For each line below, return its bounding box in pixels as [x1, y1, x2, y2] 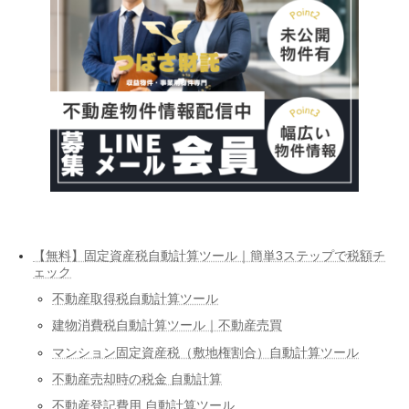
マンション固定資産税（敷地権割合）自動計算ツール [52, 344, 359, 360]
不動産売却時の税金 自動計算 [52, 371, 222, 386]
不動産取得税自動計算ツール [52, 291, 218, 307]
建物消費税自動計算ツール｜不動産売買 [52, 318, 282, 333]
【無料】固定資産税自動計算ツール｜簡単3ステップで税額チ [33, 248, 385, 264]
